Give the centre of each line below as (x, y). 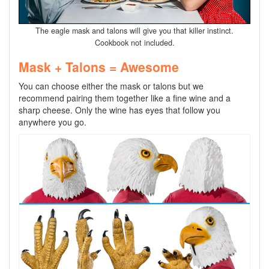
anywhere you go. (53, 122)
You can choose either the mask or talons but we (111, 86)
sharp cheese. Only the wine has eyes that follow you (119, 110)
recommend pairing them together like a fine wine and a (125, 98)
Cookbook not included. (134, 42)
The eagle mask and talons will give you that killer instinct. (134, 30)
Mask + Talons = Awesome (99, 66)
